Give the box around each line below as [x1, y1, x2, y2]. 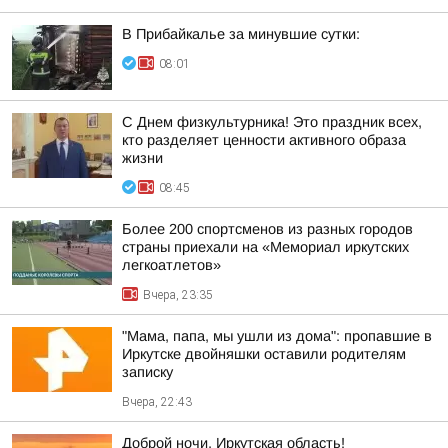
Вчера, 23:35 [143, 288, 213, 302]
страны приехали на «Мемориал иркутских [122, 239, 409, 255]
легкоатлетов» [122, 257, 221, 273]
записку [122, 364, 173, 380]
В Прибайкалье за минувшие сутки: [122, 26, 360, 42]
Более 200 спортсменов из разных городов [122, 221, 413, 237]
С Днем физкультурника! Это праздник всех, [122, 114, 422, 130]
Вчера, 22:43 [122, 395, 192, 409]
